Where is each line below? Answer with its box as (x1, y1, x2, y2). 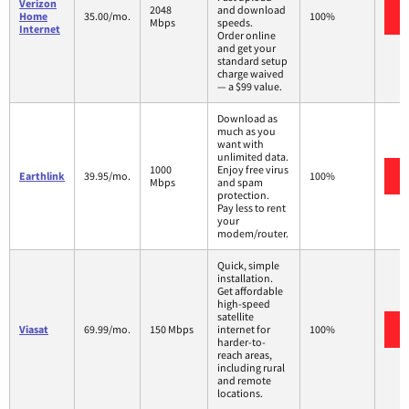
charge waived (217, 67, 284, 81)
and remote (217, 373, 271, 388)
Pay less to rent (217, 201, 286, 215)
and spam (217, 175, 263, 190)
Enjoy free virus (217, 163, 288, 177)
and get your (217, 41, 276, 56)
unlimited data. (217, 150, 288, 164)
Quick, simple (217, 258, 279, 273)
